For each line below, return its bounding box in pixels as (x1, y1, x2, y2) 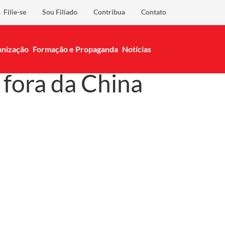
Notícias (122, 44, 151, 54)
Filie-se (4, 8, 26, 16)
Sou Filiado (42, 8, 77, 16)
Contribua (93, 8, 125, 16)
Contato (141, 8, 166, 16)
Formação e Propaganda (33, 44, 118, 54)
